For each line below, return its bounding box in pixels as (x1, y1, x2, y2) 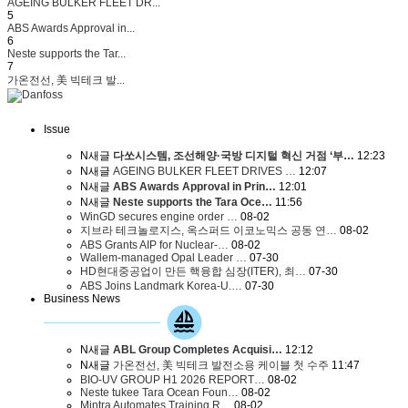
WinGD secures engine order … (80, 209, 238, 223)
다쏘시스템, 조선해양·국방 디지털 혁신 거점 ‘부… (113, 148, 354, 162)
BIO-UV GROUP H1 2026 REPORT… (80, 372, 265, 386)
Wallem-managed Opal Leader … (80, 250, 247, 264)
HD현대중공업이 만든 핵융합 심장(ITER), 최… (80, 264, 306, 278)
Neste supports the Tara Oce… (113, 195, 272, 209)
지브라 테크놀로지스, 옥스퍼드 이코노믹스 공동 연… (80, 223, 337, 237)
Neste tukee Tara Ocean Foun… (80, 385, 239, 399)
